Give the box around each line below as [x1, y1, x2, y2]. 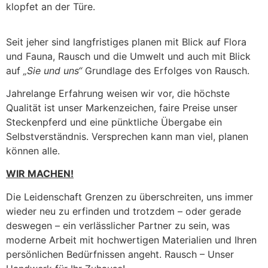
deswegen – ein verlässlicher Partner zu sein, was [6, 219, 230, 232]
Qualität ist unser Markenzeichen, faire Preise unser [6, 101, 237, 114]
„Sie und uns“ [23, 64, 82, 77]
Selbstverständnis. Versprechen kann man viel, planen [6, 130, 248, 142]
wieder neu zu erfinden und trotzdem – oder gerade [6, 205, 241, 217]
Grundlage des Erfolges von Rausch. [82, 64, 252, 77]
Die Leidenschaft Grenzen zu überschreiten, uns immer [6, 190, 253, 203]
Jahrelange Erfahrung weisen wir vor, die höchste [6, 87, 230, 99]
